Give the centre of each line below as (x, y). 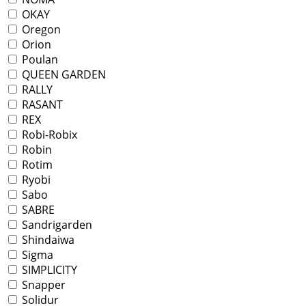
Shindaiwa (47, 240)
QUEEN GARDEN (62, 75)
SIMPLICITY (48, 270)
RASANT (41, 105)
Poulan (39, 60)
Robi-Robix (48, 135)
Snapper (42, 285)
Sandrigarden (56, 225)
